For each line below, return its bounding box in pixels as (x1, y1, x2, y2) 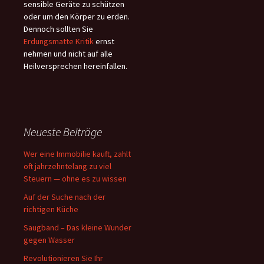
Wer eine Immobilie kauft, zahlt (24, 148, 131, 159)
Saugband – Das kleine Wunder (24, 222, 131, 233)
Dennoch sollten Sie (24, 24, 93, 34)
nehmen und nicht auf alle (24, 48, 113, 59)
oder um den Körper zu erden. (24, 11, 130, 22)
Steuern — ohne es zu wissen (24, 173, 127, 184)
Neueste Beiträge (24, 124, 102, 139)
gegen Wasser (24, 235, 75, 245)
